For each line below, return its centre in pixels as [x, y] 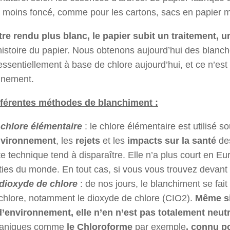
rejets [88, 141]
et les [114, 141]
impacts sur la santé [172, 141]
